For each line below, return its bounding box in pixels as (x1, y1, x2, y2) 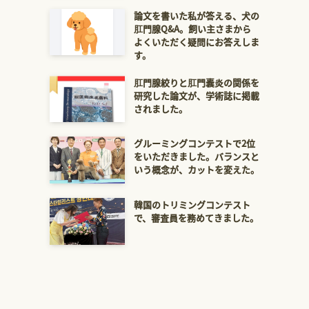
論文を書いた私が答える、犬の (133, 8, 259, 22)
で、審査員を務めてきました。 (133, 210, 259, 224)
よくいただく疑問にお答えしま (133, 34, 259, 48)
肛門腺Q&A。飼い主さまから (133, 21, 251, 35)
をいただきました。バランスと (133, 150, 259, 163)
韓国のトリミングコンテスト (133, 197, 250, 211)
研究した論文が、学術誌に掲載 (133, 88, 259, 102)
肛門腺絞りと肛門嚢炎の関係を (133, 75, 259, 89)
